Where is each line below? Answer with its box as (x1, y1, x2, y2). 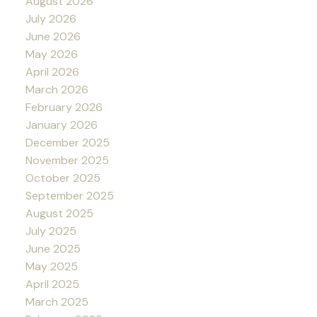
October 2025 (25, 171, 100, 186)
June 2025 (25, 241, 81, 257)
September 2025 (25, 188, 114, 204)
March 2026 (25, 82, 88, 98)
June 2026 (25, 29, 81, 45)
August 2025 (25, 206, 93, 221)
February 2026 (25, 100, 103, 115)
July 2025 (25, 224, 76, 239)
